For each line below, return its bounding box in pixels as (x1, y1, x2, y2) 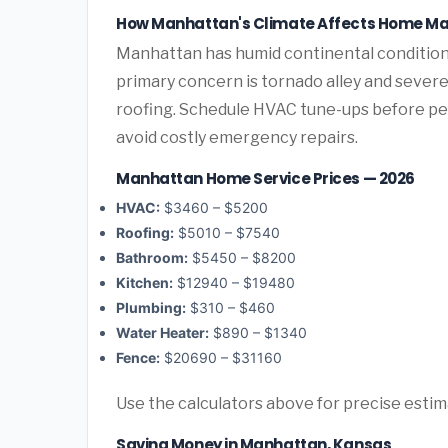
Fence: (116, 349, 160, 367)
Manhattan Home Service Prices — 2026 (116, 167, 415, 189)
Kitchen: (116, 274, 173, 292)
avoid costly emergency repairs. (116, 127, 358, 147)
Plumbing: (116, 299, 186, 317)
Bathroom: (116, 249, 188, 267)
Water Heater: (116, 324, 209, 342)
